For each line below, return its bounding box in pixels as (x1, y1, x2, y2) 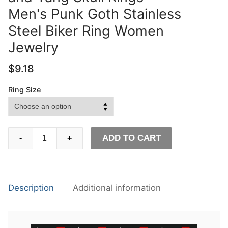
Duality (8, 178, 35, 189)
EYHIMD (8, 127, 40, 138)
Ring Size (8, 85, 41, 94)
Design (8, 153, 34, 163)
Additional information (73, 183, 161, 193)
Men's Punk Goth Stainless (8, 5, 181, 22)
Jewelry (8, 39, 59, 56)
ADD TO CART (102, 133, 161, 143)
